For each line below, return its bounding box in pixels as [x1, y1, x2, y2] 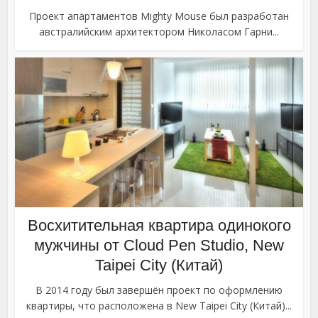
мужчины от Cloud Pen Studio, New [34, 236, 284, 255]
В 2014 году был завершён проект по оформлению [35, 283, 283, 297]
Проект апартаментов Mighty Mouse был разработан [29, 9, 289, 23]
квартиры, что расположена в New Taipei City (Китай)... [26, 299, 292, 313]
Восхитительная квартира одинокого [27, 216, 291, 235]
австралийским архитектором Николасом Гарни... [39, 25, 279, 39]
